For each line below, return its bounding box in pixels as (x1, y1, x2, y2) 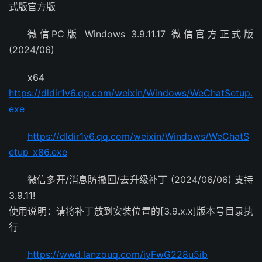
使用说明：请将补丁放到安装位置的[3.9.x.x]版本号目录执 (9, 205, 253, 217)
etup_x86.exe (9, 146, 67, 158)
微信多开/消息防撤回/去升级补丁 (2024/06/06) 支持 (27, 174, 253, 185)
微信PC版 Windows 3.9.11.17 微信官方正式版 (27, 28, 253, 40)
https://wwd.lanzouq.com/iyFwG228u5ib (27, 249, 208, 260)
